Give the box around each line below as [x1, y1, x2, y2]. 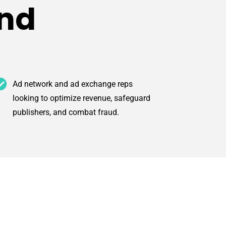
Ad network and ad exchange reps [13, 79, 133, 89]
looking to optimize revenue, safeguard [13, 93, 151, 103]
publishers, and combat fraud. [13, 107, 120, 118]
